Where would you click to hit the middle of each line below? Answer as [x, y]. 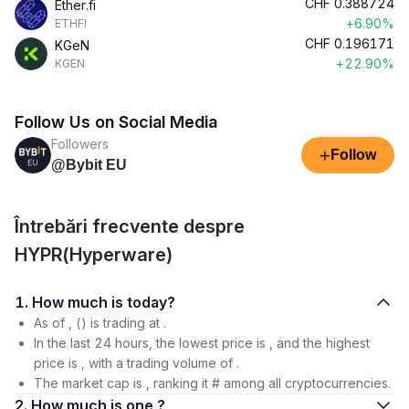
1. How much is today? [151, 302]
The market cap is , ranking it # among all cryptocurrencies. [212, 383]
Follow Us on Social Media [116, 122]
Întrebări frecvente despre [130, 226]
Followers [80, 144]
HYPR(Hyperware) [94, 255]
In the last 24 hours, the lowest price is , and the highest [202, 343]
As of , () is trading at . [100, 323]
